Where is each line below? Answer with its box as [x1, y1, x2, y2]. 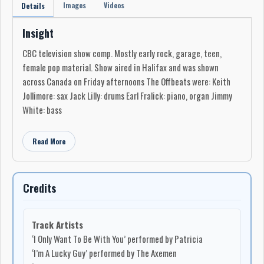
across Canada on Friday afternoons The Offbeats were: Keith [22, 74, 230, 88]
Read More [32, 136, 65, 146]
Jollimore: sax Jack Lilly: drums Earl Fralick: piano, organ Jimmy [22, 88, 232, 102]
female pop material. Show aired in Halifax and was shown [22, 60, 219, 74]
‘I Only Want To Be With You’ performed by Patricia [32, 232, 203, 245]
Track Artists [32, 217, 83, 231]
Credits [23, 180, 56, 196]
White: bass [22, 103, 62, 116]
